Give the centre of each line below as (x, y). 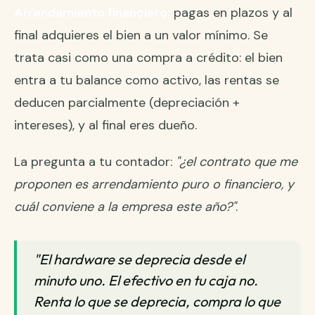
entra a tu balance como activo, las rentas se (147, 80)
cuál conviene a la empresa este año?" (125, 206)
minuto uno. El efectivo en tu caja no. (146, 280)
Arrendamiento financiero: (92, 12)
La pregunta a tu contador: (95, 161)
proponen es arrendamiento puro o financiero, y (154, 184)
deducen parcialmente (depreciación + (127, 102)
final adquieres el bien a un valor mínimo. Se (141, 35)
